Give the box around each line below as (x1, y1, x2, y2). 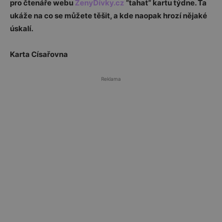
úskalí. (10, 24, 33, 33)
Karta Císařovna (10, 50, 68, 59)
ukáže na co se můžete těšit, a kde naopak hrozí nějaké (10, 11, 207, 20)
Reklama (101, 76, 121, 82)
